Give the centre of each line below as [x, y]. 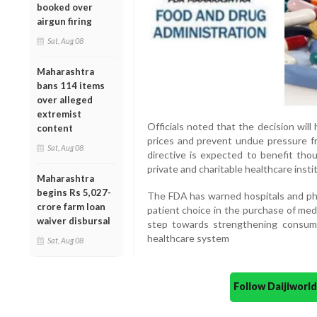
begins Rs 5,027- [74, 192]
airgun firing [64, 21]
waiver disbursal [74, 220]
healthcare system [188, 238]
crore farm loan [71, 206]
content [55, 128]
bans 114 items [71, 85]
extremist [59, 114]
